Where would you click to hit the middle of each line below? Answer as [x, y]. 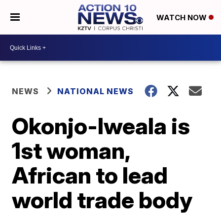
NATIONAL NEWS [96, 91]
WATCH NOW [182, 18]
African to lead [90, 175]
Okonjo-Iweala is [101, 126]
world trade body [102, 200]
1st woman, [71, 150]
